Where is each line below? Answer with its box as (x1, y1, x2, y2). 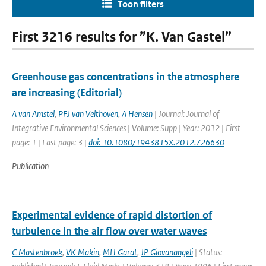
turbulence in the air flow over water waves (12, 224, 207, 237)
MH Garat (103, 246, 137, 258)
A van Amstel (12, 108, 55, 119)
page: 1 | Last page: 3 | (12, 137, 88, 148)
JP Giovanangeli (141, 246, 193, 258)
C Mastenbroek (12, 246, 62, 258)
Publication (12, 160, 49, 172)
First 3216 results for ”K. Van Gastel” (12, 29, 232, 45)
